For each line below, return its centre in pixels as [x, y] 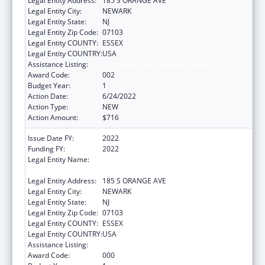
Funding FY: [46, 148]
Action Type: [48, 106]
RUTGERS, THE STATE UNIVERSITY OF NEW [173, 159]
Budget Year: [49, 85]
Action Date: [48, 96]
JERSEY [114, 170]
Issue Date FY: [51, 138]
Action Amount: [53, 117]
